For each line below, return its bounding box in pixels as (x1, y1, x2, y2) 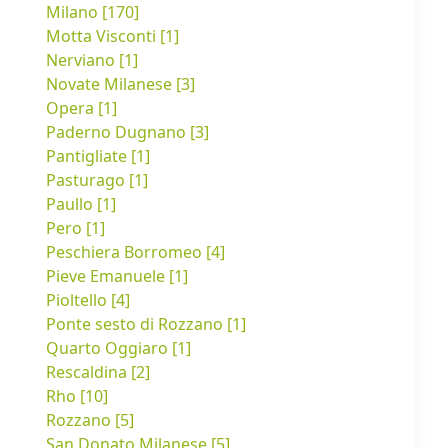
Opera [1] (46, 97, 117, 120)
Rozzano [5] (46, 409, 134, 432)
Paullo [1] (46, 193, 116, 216)
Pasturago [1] (46, 169, 148, 192)
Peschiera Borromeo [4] (46, 241, 225, 264)
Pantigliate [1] (46, 145, 150, 168)
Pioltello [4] (46, 289, 130, 312)
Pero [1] (46, 217, 105, 240)
